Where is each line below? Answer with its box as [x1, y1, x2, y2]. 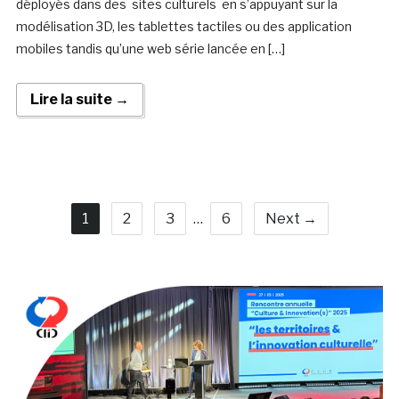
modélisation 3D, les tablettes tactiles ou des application [15, 19, 352, 35]
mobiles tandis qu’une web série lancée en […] [15, 41, 285, 57]
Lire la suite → [29, 91, 129, 109]
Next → [265, 210, 317, 228]
